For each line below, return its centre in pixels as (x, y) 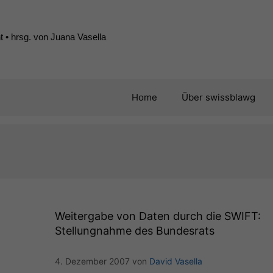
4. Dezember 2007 (92, 261)
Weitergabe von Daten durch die (139, 216)
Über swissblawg (218, 97)
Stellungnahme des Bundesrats (134, 231)
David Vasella (175, 261)
